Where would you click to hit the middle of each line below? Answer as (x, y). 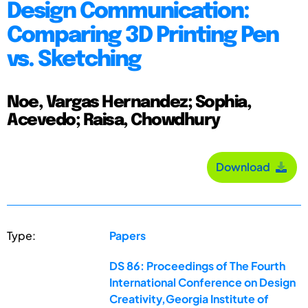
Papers (128, 235)
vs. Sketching (74, 60)
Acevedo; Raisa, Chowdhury (113, 120)
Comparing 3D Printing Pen (143, 36)
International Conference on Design (203, 282)
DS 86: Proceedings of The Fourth (198, 265)
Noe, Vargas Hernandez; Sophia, (129, 102)
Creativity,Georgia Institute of (189, 298)
